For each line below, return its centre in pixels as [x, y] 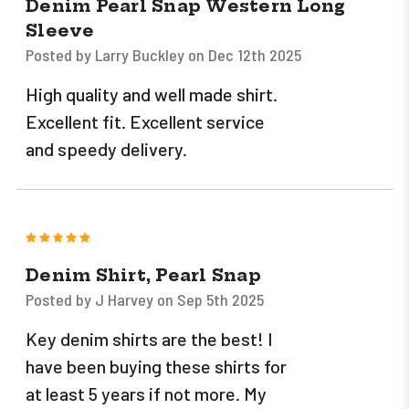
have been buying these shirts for [156, 366]
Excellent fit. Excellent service [145, 121]
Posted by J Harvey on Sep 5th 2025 [145, 299]
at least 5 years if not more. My [146, 393]
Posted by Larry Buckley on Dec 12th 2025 [163, 54]
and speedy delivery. [106, 148]
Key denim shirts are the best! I [149, 338]
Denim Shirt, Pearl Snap [143, 275]
